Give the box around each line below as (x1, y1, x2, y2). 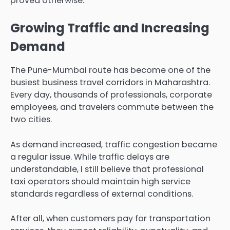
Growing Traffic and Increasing (10, 20, 209, 37)
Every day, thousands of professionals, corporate (10, 89, 212, 101)
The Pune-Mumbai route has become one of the (10, 64, 210, 76)
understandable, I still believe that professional (10, 163, 204, 175)
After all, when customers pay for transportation (10, 212, 210, 224)
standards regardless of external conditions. (10, 187, 193, 200)
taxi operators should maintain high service (10, 175, 190, 187)
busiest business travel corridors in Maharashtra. (10, 76, 210, 89)
